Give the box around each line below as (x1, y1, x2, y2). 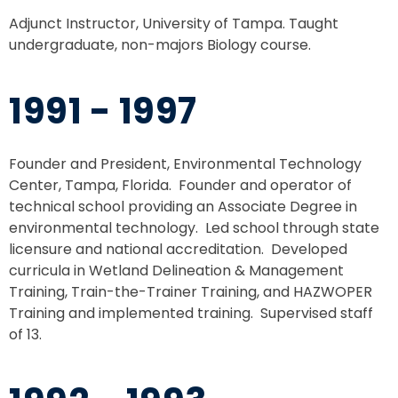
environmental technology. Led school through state (9, 218, 379, 239)
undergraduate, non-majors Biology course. (9, 35, 311, 56)
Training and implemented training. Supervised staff (9, 303, 373, 324)
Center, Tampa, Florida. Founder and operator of (9, 175, 352, 196)
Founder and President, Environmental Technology (9, 154, 362, 175)
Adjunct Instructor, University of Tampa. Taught (9, 13, 338, 35)
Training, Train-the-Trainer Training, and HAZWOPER (9, 282, 372, 303)
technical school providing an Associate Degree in (9, 196, 357, 218)
